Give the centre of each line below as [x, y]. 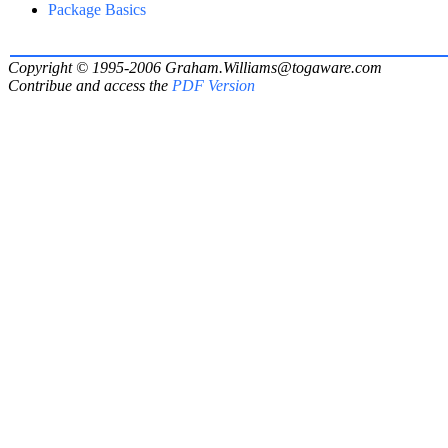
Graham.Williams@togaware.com [273, 68]
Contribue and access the [90, 86]
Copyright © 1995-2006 [86, 68]
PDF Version [213, 86]
